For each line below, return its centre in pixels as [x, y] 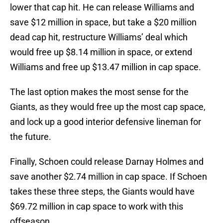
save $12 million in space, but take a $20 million [103, 22]
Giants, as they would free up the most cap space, [108, 107]
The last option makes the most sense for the [99, 92]
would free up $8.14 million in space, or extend [101, 52]
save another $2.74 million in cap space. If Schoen [109, 177]
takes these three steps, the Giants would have [102, 192]
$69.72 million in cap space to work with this [97, 207]
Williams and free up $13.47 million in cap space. [106, 67]
